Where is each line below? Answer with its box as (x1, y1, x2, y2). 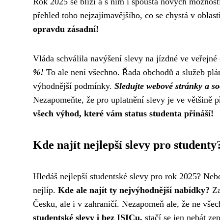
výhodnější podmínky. (33, 81, 114, 91)
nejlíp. (33, 185, 58, 195)
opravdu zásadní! (33, 24, 99, 34)
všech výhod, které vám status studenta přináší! (33, 109, 214, 118)
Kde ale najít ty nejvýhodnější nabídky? (58, 185, 210, 195)
